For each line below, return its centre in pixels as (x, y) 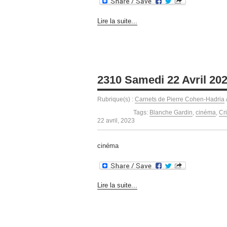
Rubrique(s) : (116, 99)
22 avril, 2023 (116, 120)
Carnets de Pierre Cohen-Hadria (180, 99)
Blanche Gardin (171, 112)
